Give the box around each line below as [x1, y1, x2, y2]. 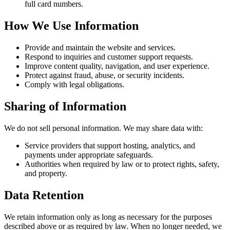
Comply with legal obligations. [25, 80, 124, 89]
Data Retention [4, 188, 84, 202]
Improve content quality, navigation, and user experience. [25, 61, 209, 70]
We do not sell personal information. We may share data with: [4, 123, 203, 132]
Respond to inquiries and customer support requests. [25, 52, 193, 61]
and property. [25, 168, 67, 178]
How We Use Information [4, 19, 139, 33]
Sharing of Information [4, 99, 126, 113]
